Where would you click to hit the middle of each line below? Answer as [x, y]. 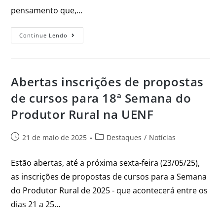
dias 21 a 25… [36, 204]
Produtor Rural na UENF [82, 114]
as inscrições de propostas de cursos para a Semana [109, 177]
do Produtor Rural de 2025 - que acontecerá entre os [110, 191]
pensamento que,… [47, 11]
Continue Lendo [44, 36]
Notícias [163, 138]
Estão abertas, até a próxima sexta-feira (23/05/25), [106, 163]
